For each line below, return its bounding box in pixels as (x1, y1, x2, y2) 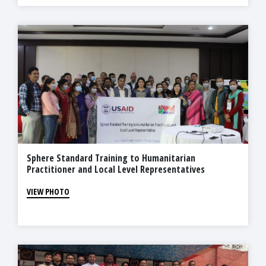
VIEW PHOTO (27, 186, 69, 198)
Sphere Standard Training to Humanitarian (27, 151, 195, 165)
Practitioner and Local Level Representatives (27, 163, 205, 176)
